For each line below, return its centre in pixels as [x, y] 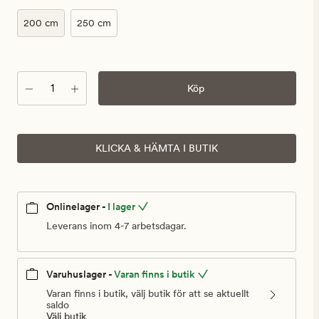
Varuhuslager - [79, 274]
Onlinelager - [76, 206]
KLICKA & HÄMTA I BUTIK [157, 148]
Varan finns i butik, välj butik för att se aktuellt [148, 294]
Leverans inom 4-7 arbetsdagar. [116, 226]
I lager [121, 206]
